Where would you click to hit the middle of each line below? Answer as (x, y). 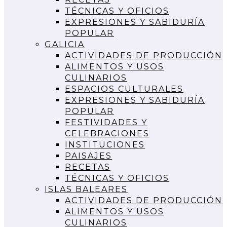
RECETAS (88, 167)
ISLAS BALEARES (86, 189)
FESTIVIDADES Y (106, 122)
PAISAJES (88, 156)
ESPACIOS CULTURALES (124, 89)
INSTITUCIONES (105, 144)
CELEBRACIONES (107, 133)
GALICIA (65, 44)
